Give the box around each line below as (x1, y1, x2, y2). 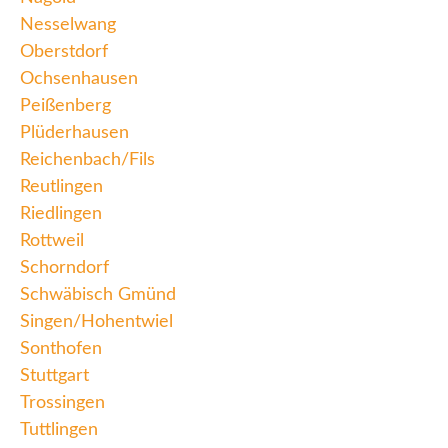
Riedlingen (20, 205, 102, 224)
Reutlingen (20, 178, 103, 197)
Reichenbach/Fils (20, 151, 155, 170)
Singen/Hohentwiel (20, 313, 173, 332)
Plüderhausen (20, 124, 129, 143)
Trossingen (20, 394, 105, 413)
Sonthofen (20, 340, 102, 359)
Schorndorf (20, 259, 109, 278)
